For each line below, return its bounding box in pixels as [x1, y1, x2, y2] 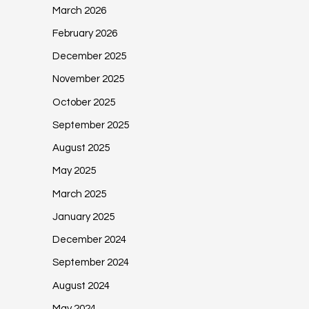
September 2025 [52, 119, 129, 130]
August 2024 [52, 280, 110, 291]
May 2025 [52, 166, 96, 177]
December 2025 [52, 51, 126, 62]
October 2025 [52, 97, 115, 108]
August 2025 [52, 143, 110, 154]
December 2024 [52, 235, 126, 246]
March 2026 [52, 5, 106, 16]
